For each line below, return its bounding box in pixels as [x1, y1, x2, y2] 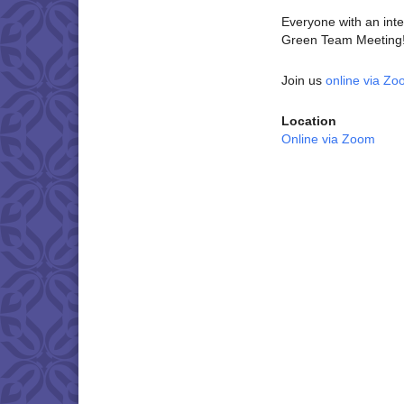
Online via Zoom [281, 131, 375, 146]
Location [281, 113, 336, 128]
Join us [281, 72, 326, 87]
